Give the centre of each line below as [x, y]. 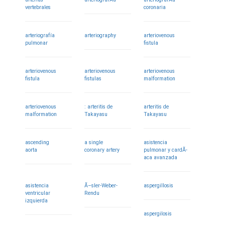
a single [94, 142]
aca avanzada [161, 157]
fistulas [93, 79]
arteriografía [40, 35]
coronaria [155, 7]
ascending [37, 142]
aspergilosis [158, 214]
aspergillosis [159, 186]
